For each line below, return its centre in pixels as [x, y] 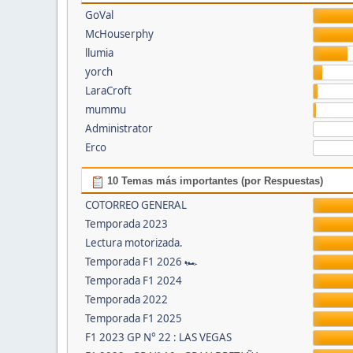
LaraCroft [108, 91]
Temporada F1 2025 [133, 319]
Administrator [119, 129]
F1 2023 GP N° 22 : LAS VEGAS [158, 338]
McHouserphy [119, 34]
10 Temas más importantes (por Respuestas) [213, 181]
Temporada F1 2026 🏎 [141, 262]
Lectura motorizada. [134, 243]
